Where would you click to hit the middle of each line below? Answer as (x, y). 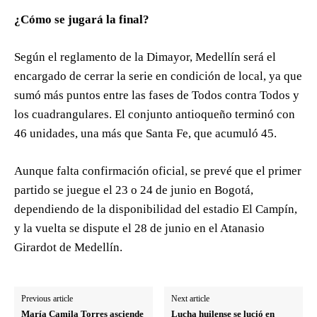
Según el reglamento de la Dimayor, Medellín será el (145, 57)
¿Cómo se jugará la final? (82, 20)
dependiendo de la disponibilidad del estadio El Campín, (156, 209)
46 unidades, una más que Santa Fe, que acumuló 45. (145, 134)
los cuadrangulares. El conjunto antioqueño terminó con (155, 115)
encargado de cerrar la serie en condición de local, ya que (158, 76)
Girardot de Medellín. (68, 248)
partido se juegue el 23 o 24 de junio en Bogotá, (134, 190)
